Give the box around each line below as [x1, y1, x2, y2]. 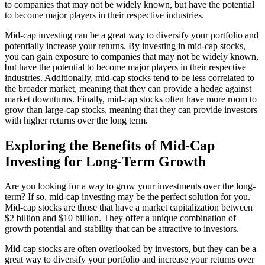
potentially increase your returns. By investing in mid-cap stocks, [5, 40, 245, 51]
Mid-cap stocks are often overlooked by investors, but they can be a [5, 244, 256, 254]
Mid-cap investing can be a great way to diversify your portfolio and [5, 30, 258, 40]
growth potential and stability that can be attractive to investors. [5, 224, 239, 234]
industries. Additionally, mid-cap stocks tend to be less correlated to [5, 72, 254, 83]
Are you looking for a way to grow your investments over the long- [5, 181, 256, 192]
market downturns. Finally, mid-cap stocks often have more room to [5, 93, 257, 104]
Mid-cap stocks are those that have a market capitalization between [5, 202, 253, 213]
